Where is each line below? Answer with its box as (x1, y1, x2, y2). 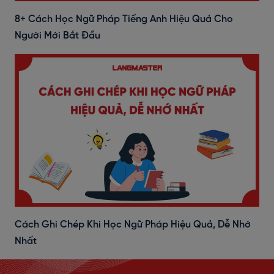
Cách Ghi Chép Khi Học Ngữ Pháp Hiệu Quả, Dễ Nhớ (15, 220, 251, 230)
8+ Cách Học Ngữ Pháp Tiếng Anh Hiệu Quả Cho (15, 14, 233, 24)
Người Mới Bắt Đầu (15, 31, 100, 41)
